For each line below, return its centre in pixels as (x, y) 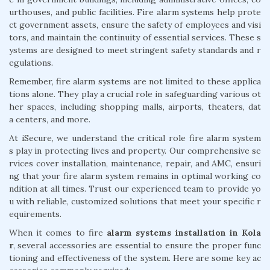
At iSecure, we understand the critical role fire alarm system (135, 138)
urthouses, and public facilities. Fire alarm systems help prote (135, 12)
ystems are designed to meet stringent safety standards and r (135, 50)
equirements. (35, 214)
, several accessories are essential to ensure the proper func (137, 245)
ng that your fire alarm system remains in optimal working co (135, 176)
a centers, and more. (50, 119)
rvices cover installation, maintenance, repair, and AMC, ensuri (135, 163)
